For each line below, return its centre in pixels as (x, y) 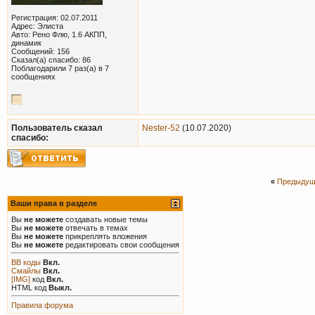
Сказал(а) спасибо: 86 (51, 59)
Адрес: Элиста (37, 26)
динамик (26, 43)
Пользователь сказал (57, 128)
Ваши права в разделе (54, 203)
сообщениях (33, 76)
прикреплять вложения (105, 236)
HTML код (30, 287)
